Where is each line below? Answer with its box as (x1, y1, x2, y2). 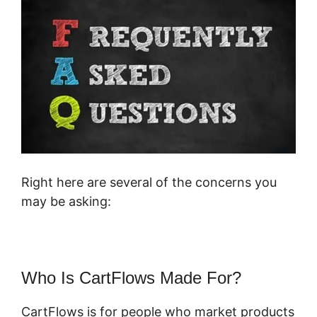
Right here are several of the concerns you (21, 175, 277, 190)
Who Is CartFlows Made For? (21, 268, 241, 288)
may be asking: (21, 194, 111, 209)
